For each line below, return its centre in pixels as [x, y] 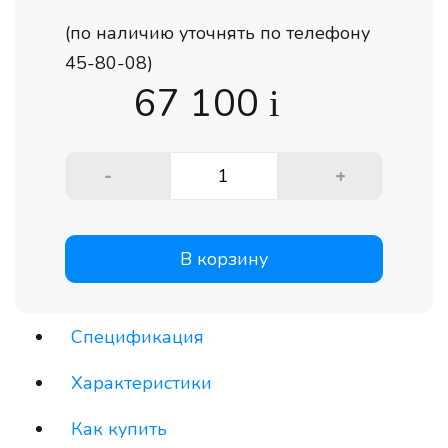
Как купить [119, 429]
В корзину [224, 259]
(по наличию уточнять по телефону [217, 33]
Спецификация [137, 337]
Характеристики [141, 383]
